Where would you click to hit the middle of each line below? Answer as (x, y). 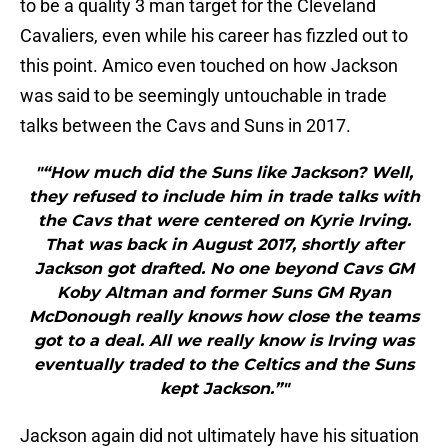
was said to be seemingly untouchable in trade (203, 96)
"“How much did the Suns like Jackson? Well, (224, 173)
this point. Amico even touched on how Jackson (209, 66)
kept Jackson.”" (224, 389)
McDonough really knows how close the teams (224, 317)
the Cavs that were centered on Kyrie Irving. (224, 221)
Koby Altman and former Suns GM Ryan (224, 293)
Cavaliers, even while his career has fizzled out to (214, 36)
